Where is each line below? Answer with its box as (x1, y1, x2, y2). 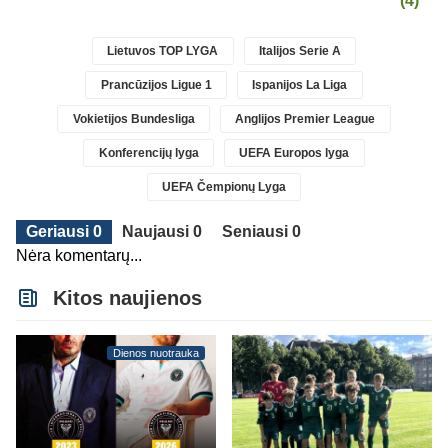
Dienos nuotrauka (113, 347, 199, 360)
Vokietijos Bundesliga (72, 112, 195, 127)
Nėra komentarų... (16, 247, 142, 265)
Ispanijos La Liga (252, 78, 348, 93)
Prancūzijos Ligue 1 (100, 78, 212, 93)
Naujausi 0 (122, 223, 202, 241)
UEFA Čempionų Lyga (162, 180, 286, 195)
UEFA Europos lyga (239, 146, 350, 161)
